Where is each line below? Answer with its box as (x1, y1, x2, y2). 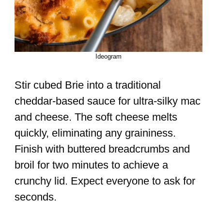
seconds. (15, 191, 57, 203)
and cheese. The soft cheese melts (15, 111, 177, 124)
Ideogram (95, 53, 122, 61)
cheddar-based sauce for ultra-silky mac (15, 95, 201, 108)
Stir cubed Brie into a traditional (15, 79, 161, 92)
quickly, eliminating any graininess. (15, 127, 176, 139)
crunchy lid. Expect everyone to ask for (15, 175, 195, 187)
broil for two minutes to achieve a (15, 159, 168, 171)
